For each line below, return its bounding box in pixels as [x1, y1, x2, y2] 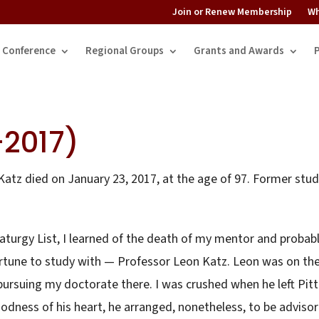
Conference [2, 43, 56, 58]
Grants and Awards [194, 43, 284, 58]
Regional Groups [85, 43, 164, 58]
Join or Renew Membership [172, 5, 292, 19]
